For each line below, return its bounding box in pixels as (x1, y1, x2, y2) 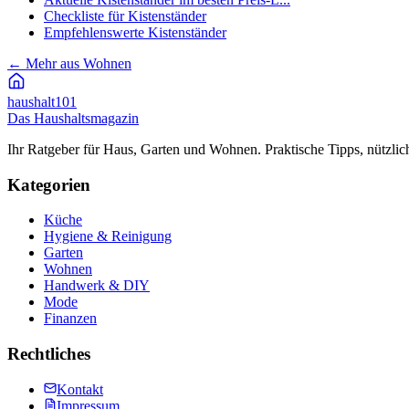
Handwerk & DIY (44, 278, 150, 294)
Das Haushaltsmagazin (7, 110, 139, 126)
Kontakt (57, 381, 103, 397)
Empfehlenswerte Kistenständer (44, 24, 226, 40)
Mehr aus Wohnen (26, 55, 131, 71)
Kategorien (7, 174, 90, 194)
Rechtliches (7, 344, 90, 364)
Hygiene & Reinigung (44, 228, 172, 245)
